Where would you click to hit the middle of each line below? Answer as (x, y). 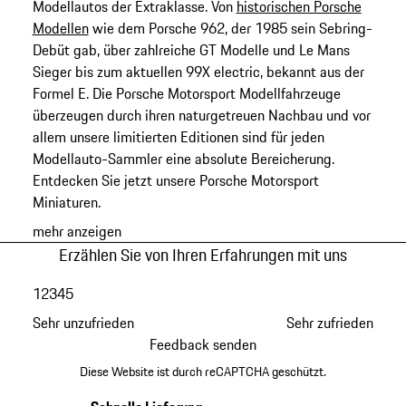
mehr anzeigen (77, 232)
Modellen (60, 29)
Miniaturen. (66, 203)
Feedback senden (203, 344)
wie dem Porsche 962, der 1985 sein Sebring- (230, 29)
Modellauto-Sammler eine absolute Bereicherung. (183, 159)
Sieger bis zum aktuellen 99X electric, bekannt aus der (198, 72)
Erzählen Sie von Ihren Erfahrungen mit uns (203, 255)
